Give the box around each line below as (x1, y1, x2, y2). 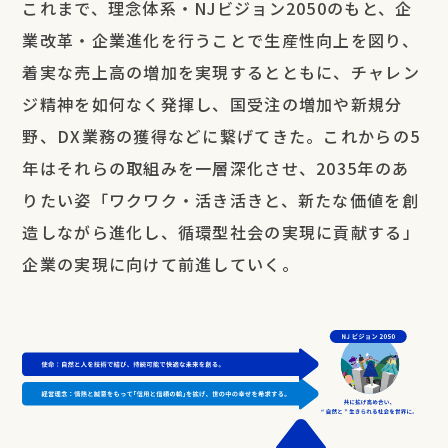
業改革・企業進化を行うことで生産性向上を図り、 (22, 28, 419, 52)
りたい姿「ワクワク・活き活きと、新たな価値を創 (22, 188, 419, 212)
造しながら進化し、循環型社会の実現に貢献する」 (22, 220, 420, 244)
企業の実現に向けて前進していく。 (22, 252, 299, 276)
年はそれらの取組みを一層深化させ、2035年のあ (22, 156, 410, 180)
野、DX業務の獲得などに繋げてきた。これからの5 (22, 124, 421, 148)
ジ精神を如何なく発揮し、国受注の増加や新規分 (22, 92, 403, 116)
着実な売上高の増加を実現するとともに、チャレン (22, 60, 420, 84)
